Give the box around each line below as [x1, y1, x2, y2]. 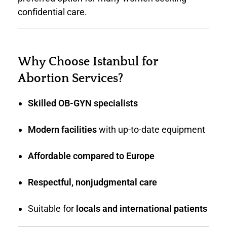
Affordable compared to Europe [27, 150, 155, 161]
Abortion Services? [18, 72, 123, 86]
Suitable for [27, 203, 76, 214]
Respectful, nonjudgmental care [27, 176, 157, 187]
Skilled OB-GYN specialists [27, 97, 138, 108]
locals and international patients [75, 203, 207, 214]
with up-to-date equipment [96, 124, 205, 135]
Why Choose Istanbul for [18, 55, 158, 69]
